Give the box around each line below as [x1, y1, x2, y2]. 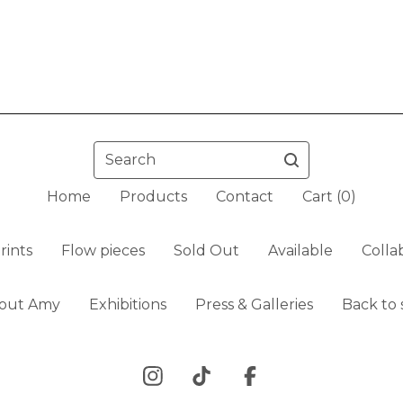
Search [93, 142, 143, 160]
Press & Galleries [195, 296, 313, 314]
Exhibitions [89, 296, 166, 314]
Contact [216, 188, 273, 206]
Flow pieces [60, 242, 145, 260]
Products [120, 188, 187, 206]
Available [267, 242, 333, 260]
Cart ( [302, 188, 341, 206]
